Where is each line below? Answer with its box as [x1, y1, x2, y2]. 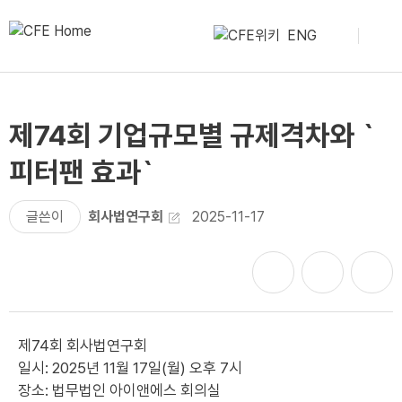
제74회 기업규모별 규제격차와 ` [9, 118, 375, 153]
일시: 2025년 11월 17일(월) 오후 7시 [18, 359, 242, 377]
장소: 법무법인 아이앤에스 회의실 [18, 381, 221, 399]
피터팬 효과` [9, 155, 154, 189]
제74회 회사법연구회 [18, 336, 147, 354]
